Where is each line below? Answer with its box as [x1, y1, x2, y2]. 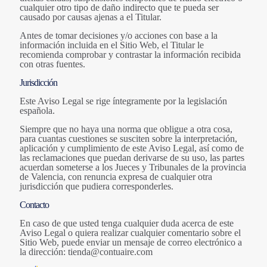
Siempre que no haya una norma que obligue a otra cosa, [20, 124, 232, 135]
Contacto [20, 200, 49, 210]
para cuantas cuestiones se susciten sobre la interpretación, [20, 133, 237, 144]
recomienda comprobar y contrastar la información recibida [20, 49, 241, 60]
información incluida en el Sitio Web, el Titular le [20, 40, 204, 51]
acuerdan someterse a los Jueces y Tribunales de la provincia [20, 162, 246, 173]
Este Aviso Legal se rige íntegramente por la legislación [20, 96, 227, 107]
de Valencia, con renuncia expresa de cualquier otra [20, 172, 212, 182]
